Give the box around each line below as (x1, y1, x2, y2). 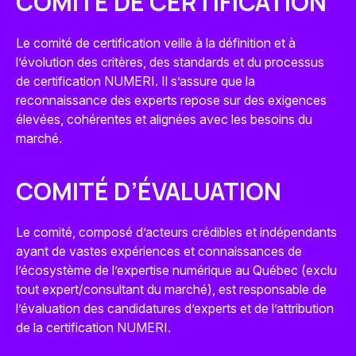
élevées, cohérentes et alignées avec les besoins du (16, 110, 312, 127)
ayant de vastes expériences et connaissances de (16, 242, 302, 259)
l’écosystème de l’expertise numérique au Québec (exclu (16, 261, 337, 278)
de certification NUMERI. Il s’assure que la (16, 72, 255, 89)
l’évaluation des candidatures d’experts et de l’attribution (16, 300, 334, 316)
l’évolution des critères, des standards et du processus (16, 53, 324, 70)
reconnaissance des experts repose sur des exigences (16, 91, 327, 108)
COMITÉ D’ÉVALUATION (16, 174, 281, 207)
